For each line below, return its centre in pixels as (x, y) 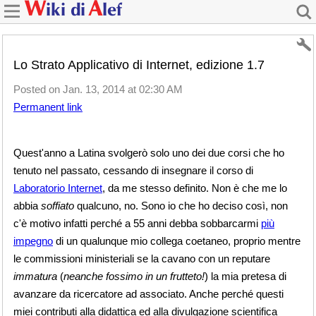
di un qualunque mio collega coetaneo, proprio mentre (177, 241)
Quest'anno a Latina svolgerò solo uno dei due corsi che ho (149, 153)
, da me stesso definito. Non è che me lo (195, 188)
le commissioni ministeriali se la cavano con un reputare (142, 259)
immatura (35, 276)
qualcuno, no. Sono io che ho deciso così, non (181, 206)
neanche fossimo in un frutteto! (134, 276)
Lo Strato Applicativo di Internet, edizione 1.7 (139, 65)
